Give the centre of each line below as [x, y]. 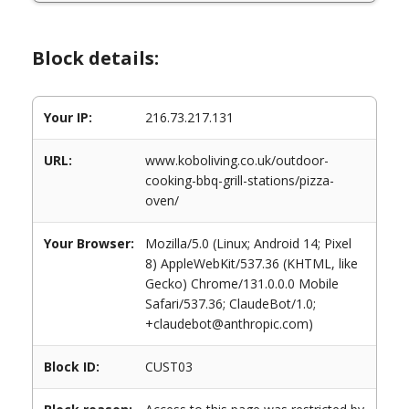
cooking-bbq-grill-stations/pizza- [240, 180]
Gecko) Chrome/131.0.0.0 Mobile [242, 283]
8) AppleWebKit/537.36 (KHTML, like [252, 263]
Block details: [95, 58]
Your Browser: [89, 243]
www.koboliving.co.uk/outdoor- [237, 160]
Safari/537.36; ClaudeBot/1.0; [231, 304]
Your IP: [68, 117]
